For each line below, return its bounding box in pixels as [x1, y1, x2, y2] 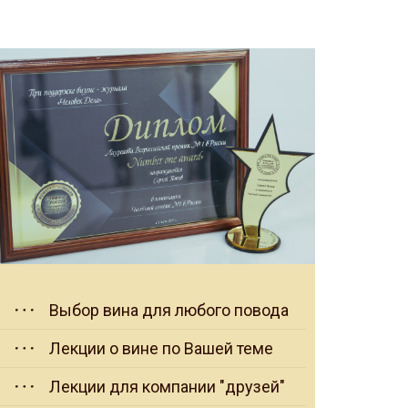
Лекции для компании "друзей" [49, 377, 285, 397]
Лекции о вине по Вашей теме [49, 339, 273, 359]
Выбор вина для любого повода [49, 301, 289, 321]
